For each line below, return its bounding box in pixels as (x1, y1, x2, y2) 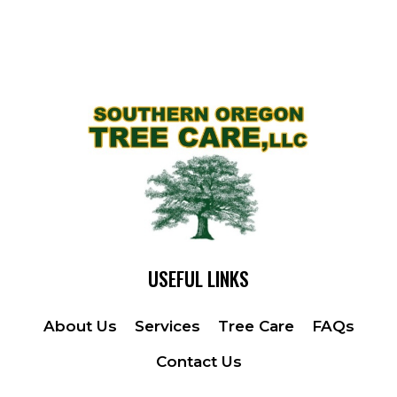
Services (134, 317, 200, 336)
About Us (43, 317, 117, 336)
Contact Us (155, 353, 242, 371)
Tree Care (217, 317, 294, 336)
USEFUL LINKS (148, 264, 249, 293)
